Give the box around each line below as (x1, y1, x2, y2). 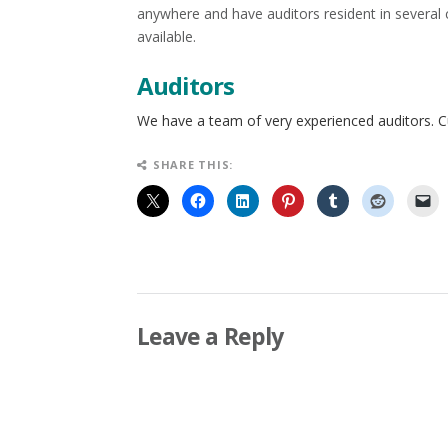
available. (137, 27, 196, 46)
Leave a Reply (137, 320, 284, 352)
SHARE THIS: (152, 157, 234, 172)
